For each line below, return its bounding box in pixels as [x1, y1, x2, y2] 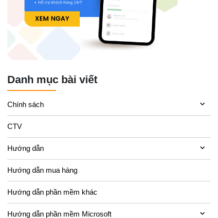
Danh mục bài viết [7, 73, 97, 86]
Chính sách [7, 100, 44, 109]
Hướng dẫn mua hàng [7, 165, 77, 174]
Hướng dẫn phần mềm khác [7, 187, 97, 196]
